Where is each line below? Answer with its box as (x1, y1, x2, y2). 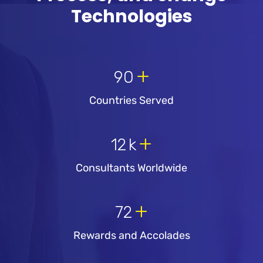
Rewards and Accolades (73, 229, 190, 242)
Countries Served (89, 94, 174, 107)
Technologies (70, 4, 193, 29)
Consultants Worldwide (76, 161, 187, 175)
